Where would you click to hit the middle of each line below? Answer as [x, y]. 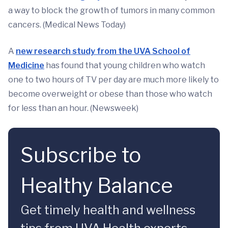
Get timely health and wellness [108, 210]
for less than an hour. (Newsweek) [73, 108]
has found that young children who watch [125, 65]
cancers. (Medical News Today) [67, 24]
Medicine [26, 65]
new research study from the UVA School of [103, 51]
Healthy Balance [97, 185]
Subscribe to [81, 155]
